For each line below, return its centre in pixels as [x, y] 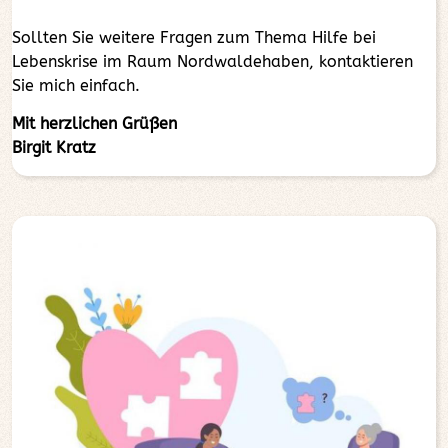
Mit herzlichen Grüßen [94, 123]
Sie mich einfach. [76, 85]
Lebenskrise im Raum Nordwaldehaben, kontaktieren [212, 61]
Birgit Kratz [54, 147]
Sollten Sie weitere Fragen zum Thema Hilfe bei [194, 37]
